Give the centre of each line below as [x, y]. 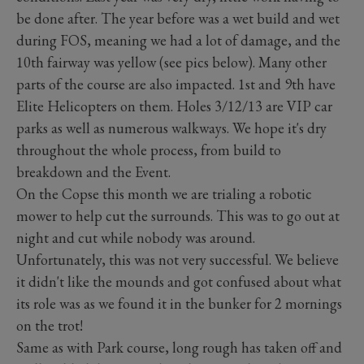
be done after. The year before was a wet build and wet [178, 19]
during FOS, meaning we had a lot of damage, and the [178, 41]
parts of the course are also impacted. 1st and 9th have [176, 84]
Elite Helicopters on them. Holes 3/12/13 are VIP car [174, 106]
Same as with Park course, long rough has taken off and [179, 348]
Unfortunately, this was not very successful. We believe [178, 260]
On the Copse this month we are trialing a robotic [164, 194]
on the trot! [53, 326]
